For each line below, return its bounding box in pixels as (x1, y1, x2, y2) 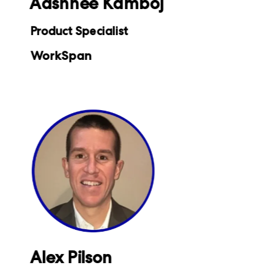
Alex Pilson (30, 247, 113, 268)
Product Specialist (30, 24, 129, 39)
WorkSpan (30, 48, 92, 64)
